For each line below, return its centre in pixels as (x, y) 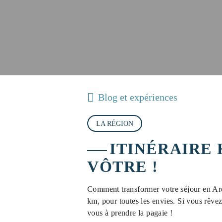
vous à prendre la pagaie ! (130, 213)
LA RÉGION (115, 123)
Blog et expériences (138, 97)
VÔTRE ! (123, 166)
